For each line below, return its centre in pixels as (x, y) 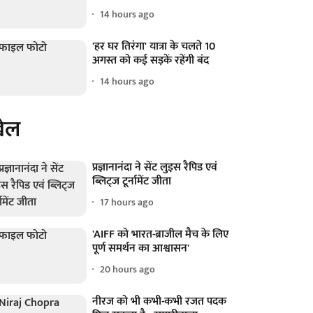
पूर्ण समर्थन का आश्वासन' (141, 248)
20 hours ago (128, 270)
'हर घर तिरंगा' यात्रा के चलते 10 (154, 46)
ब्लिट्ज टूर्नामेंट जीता (132, 181)
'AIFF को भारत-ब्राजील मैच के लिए (161, 234)
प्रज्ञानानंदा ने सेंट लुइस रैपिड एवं (155, 167)
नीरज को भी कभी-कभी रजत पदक (160, 301)
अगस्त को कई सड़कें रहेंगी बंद (151, 60)
